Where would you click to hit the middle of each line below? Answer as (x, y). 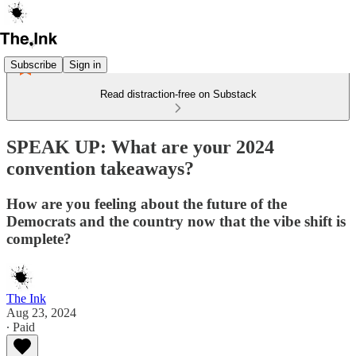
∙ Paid (21, 327)
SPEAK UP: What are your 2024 (140, 147)
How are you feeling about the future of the (147, 203)
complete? (39, 238)
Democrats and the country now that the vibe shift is (176, 221)
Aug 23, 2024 (41, 312)
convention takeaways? (100, 168)
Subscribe (33, 64)
